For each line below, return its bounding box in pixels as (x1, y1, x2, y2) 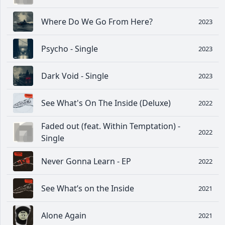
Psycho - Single (41, 43, 98, 55)
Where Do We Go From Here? (41, 16, 153, 28)
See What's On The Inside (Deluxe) (41, 97, 171, 109)
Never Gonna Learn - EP (41, 156, 131, 167)
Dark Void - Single (41, 70, 108, 82)
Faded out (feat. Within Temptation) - (41, 121, 180, 132)
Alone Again (41, 210, 86, 221)
